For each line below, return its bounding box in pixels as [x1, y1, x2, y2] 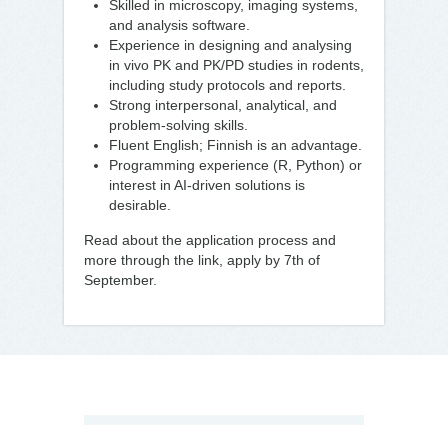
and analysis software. [109, 17, 250, 33]
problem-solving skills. [109, 117, 248, 133]
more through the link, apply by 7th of [84, 252, 320, 268]
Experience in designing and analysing [109, 37, 352, 53]
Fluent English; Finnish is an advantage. [109, 137, 362, 153]
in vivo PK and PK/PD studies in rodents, [109, 57, 364, 73]
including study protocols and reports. [109, 77, 346, 93]
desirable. [109, 197, 171, 213]
